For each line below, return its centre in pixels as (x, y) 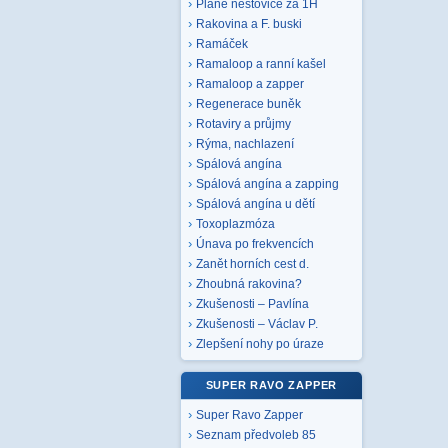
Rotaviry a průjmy (243, 124)
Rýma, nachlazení (245, 144)
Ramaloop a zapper (250, 84)
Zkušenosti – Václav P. (257, 324)
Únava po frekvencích (255, 244)
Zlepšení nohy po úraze (260, 344)
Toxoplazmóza (235, 224)
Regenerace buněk (248, 104)
